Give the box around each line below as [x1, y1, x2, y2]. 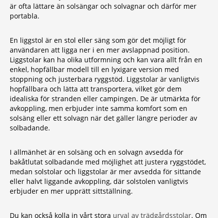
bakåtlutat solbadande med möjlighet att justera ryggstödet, [10, 157, 206, 166]
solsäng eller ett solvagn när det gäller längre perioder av [10, 113, 197, 123]
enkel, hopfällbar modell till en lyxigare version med [10, 65, 179, 74]
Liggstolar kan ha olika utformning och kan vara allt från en [10, 55, 202, 64]
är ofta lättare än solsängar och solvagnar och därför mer [10, 1, 197, 11]
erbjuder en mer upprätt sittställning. [10, 186, 133, 196]
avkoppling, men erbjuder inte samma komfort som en [10, 104, 187, 113]
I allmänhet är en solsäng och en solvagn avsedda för [10, 147, 183, 157]
